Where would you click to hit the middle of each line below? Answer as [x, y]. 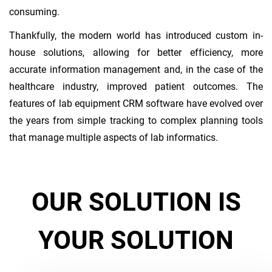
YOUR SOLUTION [136, 240]
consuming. [34, 12]
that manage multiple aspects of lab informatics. [114, 137]
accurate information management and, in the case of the [136, 69]
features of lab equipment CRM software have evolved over [136, 103]
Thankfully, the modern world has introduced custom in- [136, 35]
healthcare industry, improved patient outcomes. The [136, 86]
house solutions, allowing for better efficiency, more [136, 52]
